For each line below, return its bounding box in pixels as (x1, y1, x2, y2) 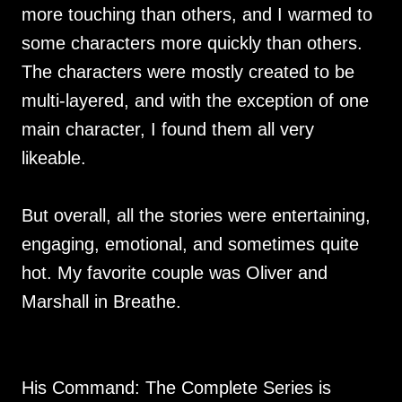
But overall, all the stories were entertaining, (22, 205, 371, 225)
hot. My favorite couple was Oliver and (22, 263, 328, 283)
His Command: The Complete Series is (22, 378, 331, 398)
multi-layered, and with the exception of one (22, 91, 369, 110)
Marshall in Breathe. (22, 292, 181, 311)
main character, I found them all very (22, 119, 314, 139)
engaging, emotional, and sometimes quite (22, 234, 359, 254)
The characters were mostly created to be (22, 62, 354, 82)
